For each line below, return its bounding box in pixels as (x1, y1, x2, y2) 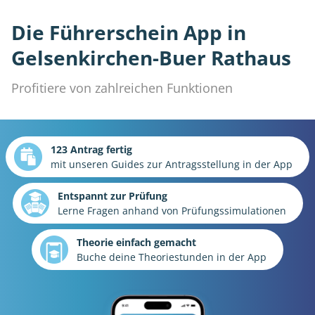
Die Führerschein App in (11, 19, 246, 46)
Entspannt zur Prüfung (57, 189, 167, 203)
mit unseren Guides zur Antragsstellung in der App (51, 157, 292, 172)
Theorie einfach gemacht (77, 236, 196, 250)
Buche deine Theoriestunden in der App (77, 250, 266, 264)
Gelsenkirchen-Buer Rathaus (11, 44, 291, 72)
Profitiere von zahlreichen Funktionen (11, 79, 233, 97)
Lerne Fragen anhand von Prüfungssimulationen (57, 204, 286, 218)
